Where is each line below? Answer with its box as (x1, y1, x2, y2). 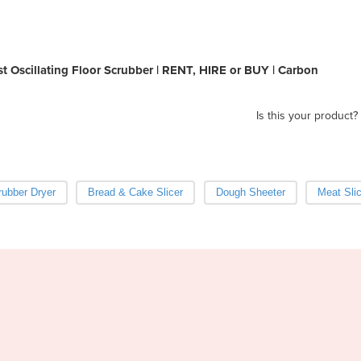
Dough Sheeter (215, 185, 285, 198)
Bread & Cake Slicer (88, 185, 183, 198)
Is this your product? (256, 108, 358, 122)
